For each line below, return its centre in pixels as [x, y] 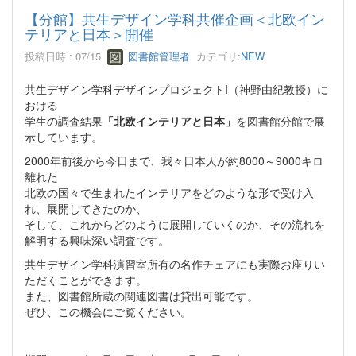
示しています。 [64, 137]
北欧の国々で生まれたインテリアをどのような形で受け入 [169, 193]
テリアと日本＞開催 [89, 33]
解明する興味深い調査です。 [97, 240]
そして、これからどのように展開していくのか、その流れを [175, 224]
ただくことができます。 [86, 280]
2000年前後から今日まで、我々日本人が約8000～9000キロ [174, 161]
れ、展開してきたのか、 [86, 209]
